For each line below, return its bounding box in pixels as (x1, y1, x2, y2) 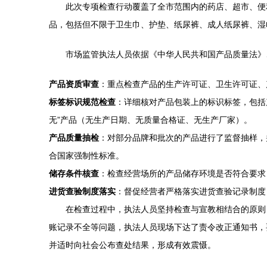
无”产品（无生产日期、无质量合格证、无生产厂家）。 (49, 115, 252, 125)
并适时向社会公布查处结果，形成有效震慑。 (49, 240, 216, 250)
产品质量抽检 (49, 133, 99, 142)
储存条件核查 (49, 169, 99, 178)
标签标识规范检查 (49, 97, 116, 107)
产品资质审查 (49, 79, 99, 89)
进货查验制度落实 (49, 187, 116, 196)
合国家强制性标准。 (49, 151, 124, 160)
